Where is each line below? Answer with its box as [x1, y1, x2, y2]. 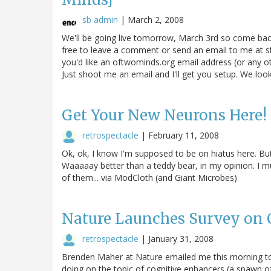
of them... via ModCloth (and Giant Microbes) [62, 171, 237, 183]
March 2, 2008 [128, 13, 184, 25]
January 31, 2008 [148, 232, 214, 244]
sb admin [82, 13, 118, 25]
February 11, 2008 [148, 129, 219, 141]
